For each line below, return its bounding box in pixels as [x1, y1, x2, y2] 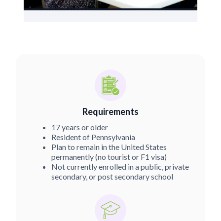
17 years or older [51, 122, 108, 132]
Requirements [82, 106, 139, 117]
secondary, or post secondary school [51, 172, 173, 181]
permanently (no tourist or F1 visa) [51, 152, 167, 161]
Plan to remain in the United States [51, 142, 167, 151]
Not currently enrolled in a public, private [51, 162, 189, 171]
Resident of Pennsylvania [51, 132, 135, 142]
